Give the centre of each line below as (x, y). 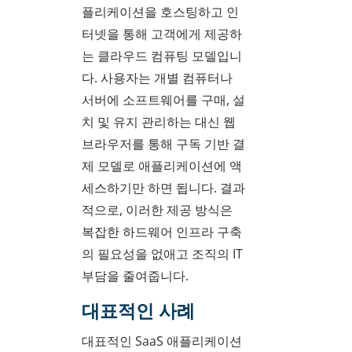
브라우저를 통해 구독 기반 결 (163, 144)
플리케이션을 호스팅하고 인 (160, 12)
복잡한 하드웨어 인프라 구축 (162, 232)
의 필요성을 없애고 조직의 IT (162, 254)
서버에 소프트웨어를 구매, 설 (163, 100)
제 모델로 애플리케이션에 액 (162, 166)
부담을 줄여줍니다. (135, 276)
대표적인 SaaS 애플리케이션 (162, 341)
